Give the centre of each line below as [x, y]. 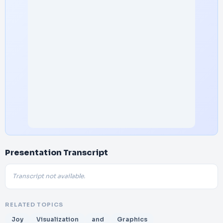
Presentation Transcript [56, 153]
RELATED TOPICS [34, 205]
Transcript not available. [49, 176]
